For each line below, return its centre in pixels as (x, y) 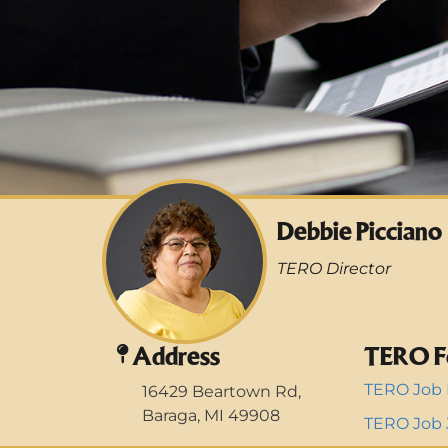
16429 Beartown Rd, (221, 391)
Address (176, 355)
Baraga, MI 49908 (211, 415)
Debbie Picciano (359, 230)
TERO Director (334, 269)
